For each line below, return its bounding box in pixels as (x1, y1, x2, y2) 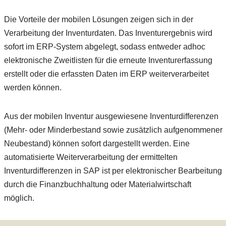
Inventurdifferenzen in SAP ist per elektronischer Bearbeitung (4, 166, 222, 175)
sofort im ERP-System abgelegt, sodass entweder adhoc (4, 42, 205, 51)
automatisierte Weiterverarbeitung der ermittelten (4, 153, 178, 161)
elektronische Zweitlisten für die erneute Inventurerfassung (4, 56, 212, 65)
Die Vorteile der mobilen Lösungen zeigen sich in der (4, 15, 193, 24)
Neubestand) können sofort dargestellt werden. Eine (4, 139, 190, 148)
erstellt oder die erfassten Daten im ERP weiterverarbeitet (4, 70, 209, 78)
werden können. (4, 83, 62, 92)
